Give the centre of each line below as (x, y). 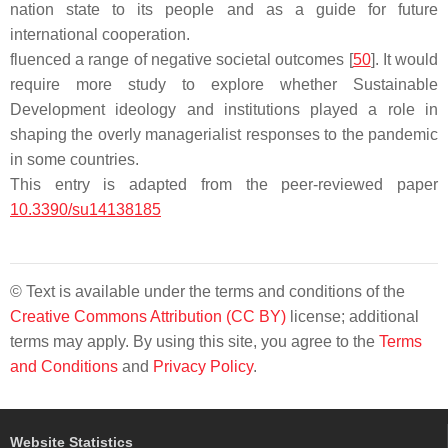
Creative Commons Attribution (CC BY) (148, 316)
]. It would (404, 59)
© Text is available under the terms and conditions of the (207, 291)
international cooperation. (100, 34)
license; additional (352, 316)
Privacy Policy (203, 366)
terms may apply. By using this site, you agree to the (194, 341)
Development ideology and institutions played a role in (224, 109)
